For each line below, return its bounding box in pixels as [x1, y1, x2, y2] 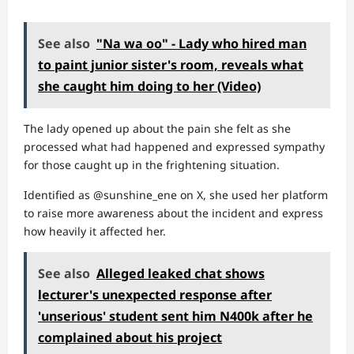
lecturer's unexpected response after [38, 286, 272, 303]
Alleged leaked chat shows [96, 265, 265, 282]
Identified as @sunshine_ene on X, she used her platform [24, 187, 328, 202]
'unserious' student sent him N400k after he [38, 307, 313, 325]
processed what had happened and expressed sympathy [24, 139, 325, 154]
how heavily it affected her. [24, 224, 166, 239]
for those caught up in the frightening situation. [24, 157, 280, 172]
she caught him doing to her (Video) [38, 77, 261, 95]
